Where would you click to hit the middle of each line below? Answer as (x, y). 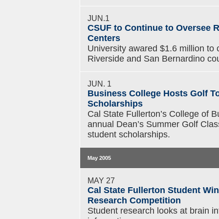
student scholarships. (129, 134)
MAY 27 (101, 180)
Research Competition (134, 200)
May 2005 (99, 158)
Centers (104, 38)
